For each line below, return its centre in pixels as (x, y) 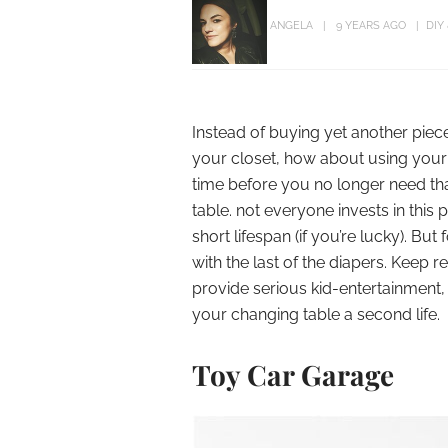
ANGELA (291, 26)
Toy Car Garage (293, 374)
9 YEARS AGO (371, 26)
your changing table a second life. (316, 314)
